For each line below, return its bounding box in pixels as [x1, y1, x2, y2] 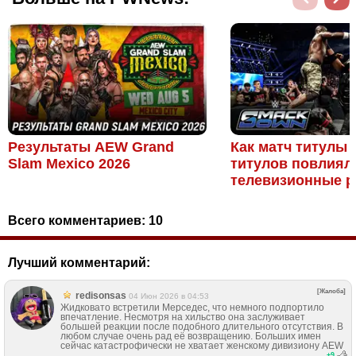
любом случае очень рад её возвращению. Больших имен [60, 330, 321, 342]
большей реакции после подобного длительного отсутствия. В [60, 320, 343, 332]
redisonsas [75, 289, 126, 301]
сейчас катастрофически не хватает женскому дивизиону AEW [60, 339, 343, 351]
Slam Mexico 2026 [8, 155, 130, 172]
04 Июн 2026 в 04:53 [129, 291, 209, 300]
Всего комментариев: [8, 213, 149, 227]
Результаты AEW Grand [8, 138, 174, 155]
